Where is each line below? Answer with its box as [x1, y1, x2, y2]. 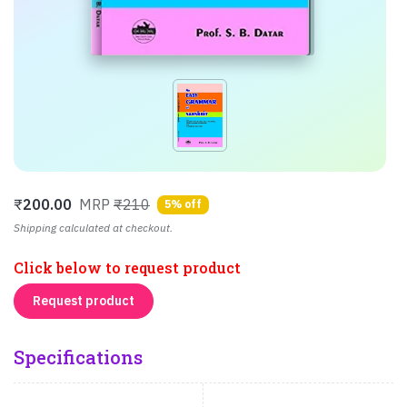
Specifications [14, 344, 143, 369]
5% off [164, 197, 202, 212]
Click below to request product [14, 258, 241, 278]
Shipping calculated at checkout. [14, 221, 173, 235]
